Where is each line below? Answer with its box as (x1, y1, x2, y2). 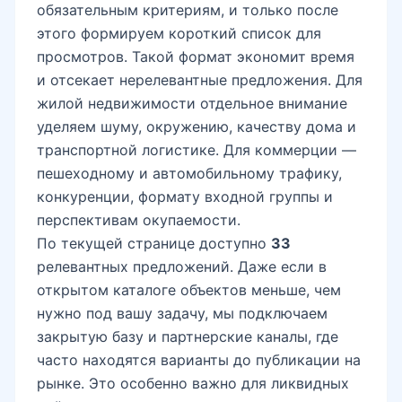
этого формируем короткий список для (37, 24, 321, 43)
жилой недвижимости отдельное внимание (37, 94, 347, 113)
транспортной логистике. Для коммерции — (37, 141, 356, 160)
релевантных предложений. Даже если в (37, 258, 327, 276)
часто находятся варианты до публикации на (37, 351, 361, 370)
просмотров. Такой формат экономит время (37, 48, 354, 66)
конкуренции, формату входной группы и (37, 188, 333, 206)
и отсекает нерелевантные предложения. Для (37, 71, 363, 90)
